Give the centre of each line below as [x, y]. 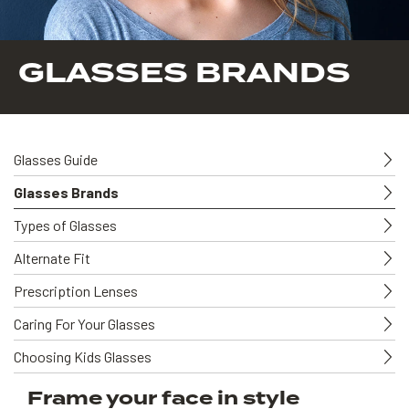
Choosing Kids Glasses [83, 357]
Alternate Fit [52, 258]
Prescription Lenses [76, 291]
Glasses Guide [56, 160]
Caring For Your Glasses [84, 324]
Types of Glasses [65, 225]
